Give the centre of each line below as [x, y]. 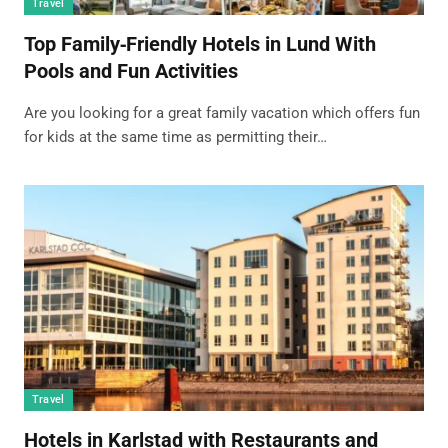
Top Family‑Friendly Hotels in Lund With [199, 44]
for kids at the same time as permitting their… [175, 137]
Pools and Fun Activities [130, 71]
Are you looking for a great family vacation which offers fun [221, 113]
